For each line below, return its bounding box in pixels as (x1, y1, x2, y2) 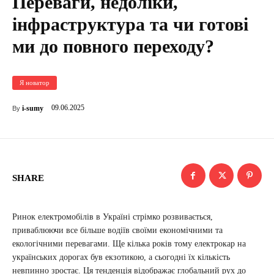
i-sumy (22, 104, 43, 113)
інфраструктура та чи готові (12, 14, 248, 34)
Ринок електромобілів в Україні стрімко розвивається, (12, 212, 213, 221)
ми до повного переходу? (12, 36, 214, 56)
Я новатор (20, 79, 50, 86)
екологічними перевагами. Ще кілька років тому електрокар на (12, 239, 246, 248)
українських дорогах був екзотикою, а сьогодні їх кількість (12, 253, 230, 262)
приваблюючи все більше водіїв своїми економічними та (12, 226, 223, 235)
